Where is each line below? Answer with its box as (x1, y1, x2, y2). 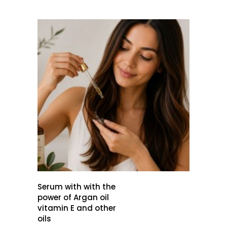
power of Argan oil (37, 192, 109, 203)
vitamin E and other (37, 203, 116, 213)
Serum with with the (37, 181, 116, 192)
